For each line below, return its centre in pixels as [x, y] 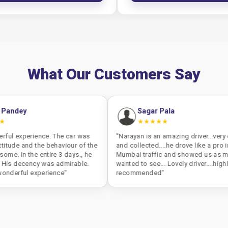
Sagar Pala [104, 111]
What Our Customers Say [114, 74]
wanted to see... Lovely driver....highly [122, 164]
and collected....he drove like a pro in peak [130, 145]
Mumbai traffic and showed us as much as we [136, 154]
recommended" [88, 173]
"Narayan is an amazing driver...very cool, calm [136, 136]
